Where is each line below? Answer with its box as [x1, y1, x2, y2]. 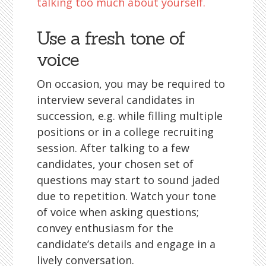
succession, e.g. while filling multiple [37, 109, 223, 123]
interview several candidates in [37, 93, 195, 107]
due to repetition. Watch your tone [37, 189, 217, 203]
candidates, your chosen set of [37, 157, 194, 171]
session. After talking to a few [37, 141, 190, 155]
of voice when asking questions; [37, 205, 199, 219]
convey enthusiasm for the [37, 221, 174, 235]
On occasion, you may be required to [37, 77, 226, 91]
